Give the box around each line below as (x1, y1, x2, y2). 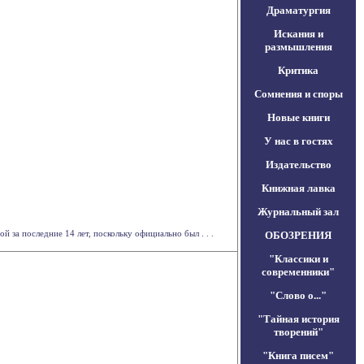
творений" (273, 326, 323, 338)
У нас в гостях (263, 135, 333, 147)
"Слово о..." (270, 289, 327, 301)
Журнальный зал (258, 206, 339, 218)
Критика (278, 64, 318, 76)
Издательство (265, 158, 331, 171)
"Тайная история (257, 313, 340, 325)
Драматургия (266, 4, 331, 16)
